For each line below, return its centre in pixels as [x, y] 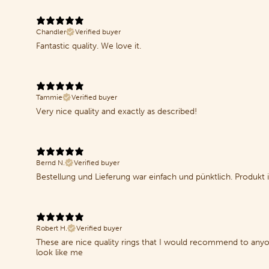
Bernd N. [50, 162]
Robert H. [52, 228]
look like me [59, 252]
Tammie [49, 97]
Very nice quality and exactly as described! [116, 111]
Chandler [51, 32]
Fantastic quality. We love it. [89, 46]
